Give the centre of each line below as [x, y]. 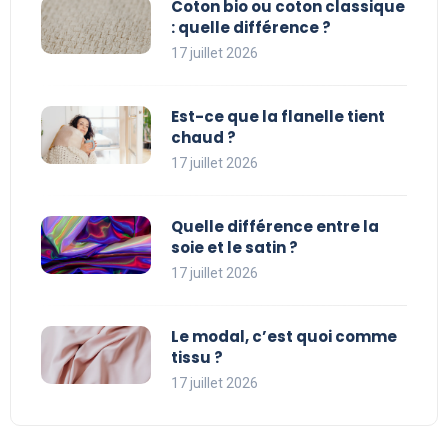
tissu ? [197, 358]
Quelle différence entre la [275, 227]
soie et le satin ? [234, 248]
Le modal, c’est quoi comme [284, 337]
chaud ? [203, 138]
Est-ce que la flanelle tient [278, 117]
